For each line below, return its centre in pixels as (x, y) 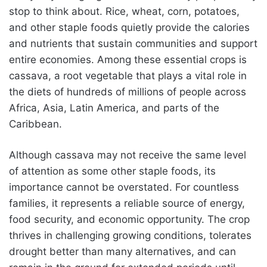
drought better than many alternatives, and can (122, 251)
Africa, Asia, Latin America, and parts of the (114, 108)
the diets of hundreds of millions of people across (128, 91)
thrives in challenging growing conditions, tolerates (130, 235)
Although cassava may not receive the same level (128, 155)
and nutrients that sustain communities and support (133, 43)
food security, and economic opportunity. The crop (129, 219)
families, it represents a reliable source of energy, (127, 203)
